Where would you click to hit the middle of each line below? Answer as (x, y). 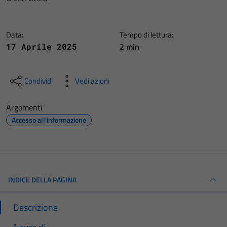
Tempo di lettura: (146, 35)
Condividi (39, 81)
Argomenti (24, 107)
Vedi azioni (92, 81)
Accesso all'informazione (49, 120)
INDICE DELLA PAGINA (42, 180)
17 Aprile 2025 (42, 46)
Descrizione (35, 207)
